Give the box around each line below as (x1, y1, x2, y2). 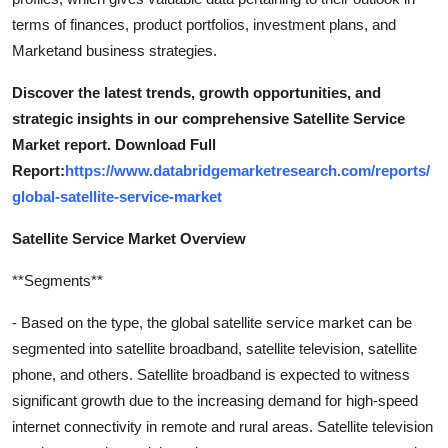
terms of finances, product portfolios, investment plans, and (12, 15, 396, 33)
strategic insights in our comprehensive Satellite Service (12, 109, 405, 127)
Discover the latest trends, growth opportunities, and (12, 83, 381, 101)
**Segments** (12, 271, 103, 289)
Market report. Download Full (12, 135, 216, 153)
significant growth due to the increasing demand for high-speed (12, 391, 418, 409)
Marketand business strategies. (12, 41, 217, 59)
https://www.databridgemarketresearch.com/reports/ (65, 161, 430, 179)
